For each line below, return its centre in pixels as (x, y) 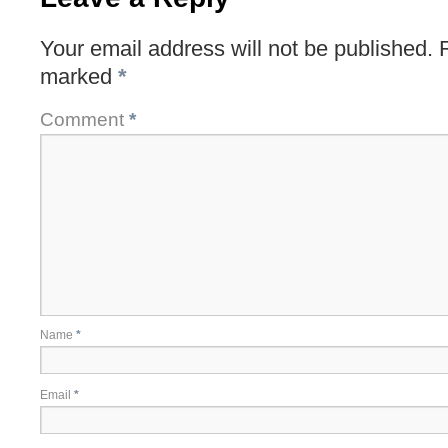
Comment (84, 119)
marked (79, 76)
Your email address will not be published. (236, 48)
